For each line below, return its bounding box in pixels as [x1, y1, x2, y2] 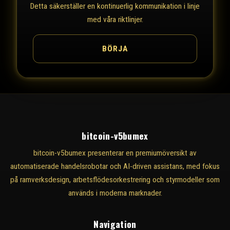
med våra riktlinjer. [87, 15, 143, 25]
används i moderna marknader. [68, 188, 162, 198]
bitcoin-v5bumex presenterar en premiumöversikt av [33, 148, 197, 158]
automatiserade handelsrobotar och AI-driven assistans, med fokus [10, 162, 220, 171]
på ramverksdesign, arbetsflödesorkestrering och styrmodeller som [10, 175, 220, 185]
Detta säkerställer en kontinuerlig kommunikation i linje [30, 2, 200, 11]
